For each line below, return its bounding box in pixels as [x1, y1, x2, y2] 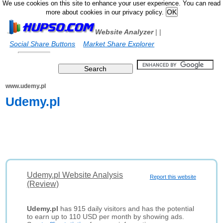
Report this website [149, 174, 196, 180]
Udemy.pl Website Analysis [27, 171, 123, 179]
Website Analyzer [95, 28, 154, 36]
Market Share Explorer [83, 40, 155, 48]
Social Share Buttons [9, 40, 76, 48]
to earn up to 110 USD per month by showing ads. [27, 213, 185, 221]
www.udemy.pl [5, 83, 46, 90]
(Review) [27, 180, 59, 188]
